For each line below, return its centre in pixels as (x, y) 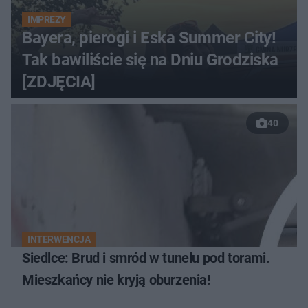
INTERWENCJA (59, 239)
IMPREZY (47, 19)
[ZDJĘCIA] (59, 81)
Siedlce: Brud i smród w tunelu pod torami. (146, 257)
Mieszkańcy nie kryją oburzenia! (116, 279)
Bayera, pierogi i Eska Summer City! (149, 37)
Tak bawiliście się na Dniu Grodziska (150, 59)
